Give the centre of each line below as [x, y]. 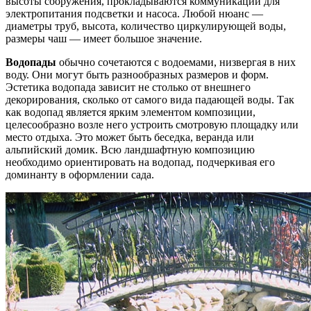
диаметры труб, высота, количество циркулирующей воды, [146, 26]
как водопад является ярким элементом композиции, [131, 112]
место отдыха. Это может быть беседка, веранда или [130, 137]
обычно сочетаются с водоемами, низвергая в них [176, 62]
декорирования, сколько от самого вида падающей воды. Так [150, 100]
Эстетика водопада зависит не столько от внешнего [128, 87]
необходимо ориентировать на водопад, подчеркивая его [140, 162]
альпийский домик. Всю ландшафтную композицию [130, 150]
